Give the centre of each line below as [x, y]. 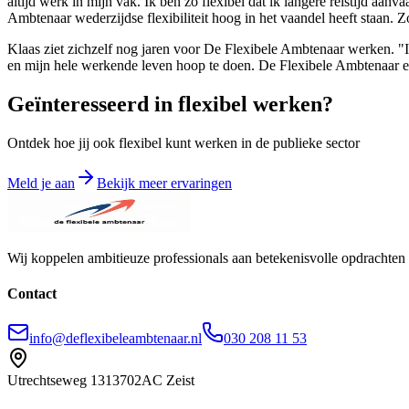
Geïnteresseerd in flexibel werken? [170, 104]
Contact [32, 293]
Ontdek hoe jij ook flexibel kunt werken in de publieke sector [184, 142]
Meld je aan [41, 183]
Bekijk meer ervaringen [164, 183]
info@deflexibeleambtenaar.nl [115, 339]
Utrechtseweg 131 [60, 381]
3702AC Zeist [153, 381]
